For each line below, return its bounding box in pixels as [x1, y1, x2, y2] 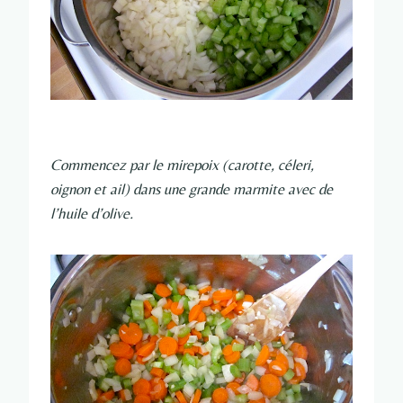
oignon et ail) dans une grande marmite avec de [50, 180, 333, 199]
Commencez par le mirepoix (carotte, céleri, [50, 156, 314, 175]
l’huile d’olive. [50, 204, 133, 223]
